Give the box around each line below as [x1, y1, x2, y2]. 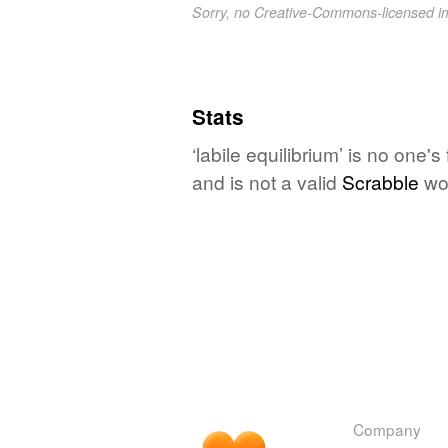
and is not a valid [192, 167, 342, 195]
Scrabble [342, 167, 419, 195]
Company [353, 417, 421, 440]
